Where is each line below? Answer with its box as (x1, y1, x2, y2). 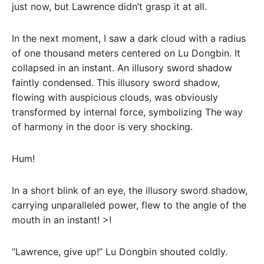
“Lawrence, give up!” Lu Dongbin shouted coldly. (12, 245, 227, 258)
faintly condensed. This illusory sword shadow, (12, 77, 220, 89)
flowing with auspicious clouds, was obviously (12, 91, 218, 104)
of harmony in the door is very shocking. (12, 121, 193, 133)
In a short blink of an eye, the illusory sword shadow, (12, 184, 247, 196)
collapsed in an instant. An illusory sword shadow (12, 62, 232, 74)
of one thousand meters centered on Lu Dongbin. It (12, 47, 240, 60)
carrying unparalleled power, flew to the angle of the (12, 199, 246, 211)
